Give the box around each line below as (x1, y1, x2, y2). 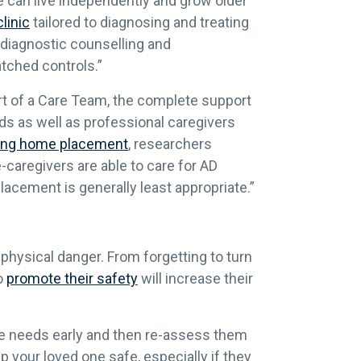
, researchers (128, 135, 212, 153)
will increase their (138, 270, 253, 288)
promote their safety (6, 270, 138, 288)
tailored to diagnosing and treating (30, 14, 249, 31)
